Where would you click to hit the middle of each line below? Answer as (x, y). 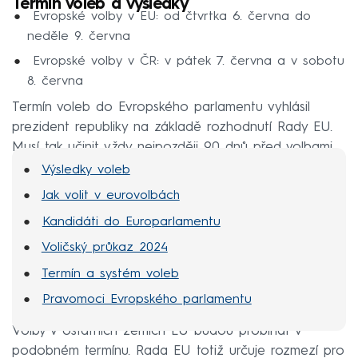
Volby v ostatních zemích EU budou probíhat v (157, 331)
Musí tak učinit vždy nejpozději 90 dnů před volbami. (173, 147)
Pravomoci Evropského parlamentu (147, 300)
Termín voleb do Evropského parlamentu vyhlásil (161, 107)
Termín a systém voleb (110, 274)
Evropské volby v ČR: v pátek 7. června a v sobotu (185, 62)
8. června (55, 82)
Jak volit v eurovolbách (110, 196)
